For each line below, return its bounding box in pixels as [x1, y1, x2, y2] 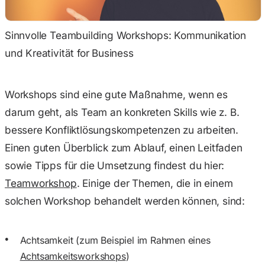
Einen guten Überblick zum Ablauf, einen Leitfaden [5, 141, 243, 154]
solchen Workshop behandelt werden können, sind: [5, 194, 245, 207]
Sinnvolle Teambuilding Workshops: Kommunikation [5, 29, 246, 42]
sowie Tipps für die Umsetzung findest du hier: [5, 159, 225, 172]
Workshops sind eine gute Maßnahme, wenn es [5, 88, 228, 101]
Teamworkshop [5, 176, 77, 189]
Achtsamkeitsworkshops [20, 250, 126, 262]
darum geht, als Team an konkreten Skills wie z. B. [5, 105, 240, 118]
